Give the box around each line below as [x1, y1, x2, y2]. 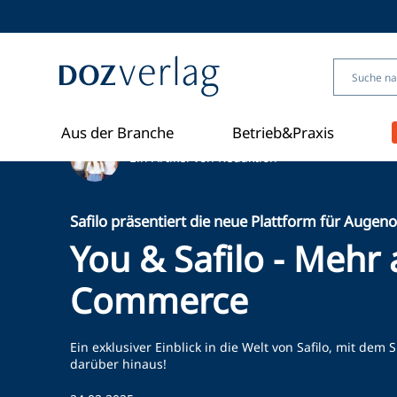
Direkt [19, 18, 60, 37]
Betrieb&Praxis [231, 122, 334, 144]
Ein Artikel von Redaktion [129, 148, 278, 166]
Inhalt [19, 53, 58, 73]
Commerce [70, 276, 249, 324]
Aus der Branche [61, 122, 175, 144]
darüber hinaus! [70, 355, 167, 372]
